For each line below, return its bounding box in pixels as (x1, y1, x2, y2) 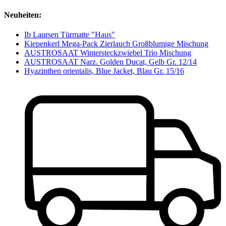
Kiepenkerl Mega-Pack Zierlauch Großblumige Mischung (24, 39, 208, 48)
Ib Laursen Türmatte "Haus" (24, 30, 115, 39)
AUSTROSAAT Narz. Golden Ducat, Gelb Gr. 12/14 (24, 58, 197, 67)
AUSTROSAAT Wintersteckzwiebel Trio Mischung (24, 48, 191, 58)
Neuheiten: (4, 10, 41, 19)
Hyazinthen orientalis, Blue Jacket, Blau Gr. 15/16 (24, 67, 184, 76)
